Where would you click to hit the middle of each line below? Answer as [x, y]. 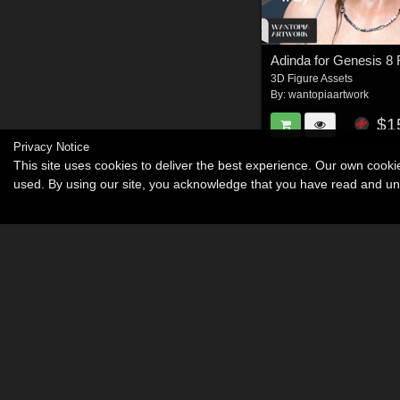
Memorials [309, 378]
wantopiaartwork [329, 95]
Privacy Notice [51, 147]
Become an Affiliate [204, 378]
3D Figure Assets [312, 79]
